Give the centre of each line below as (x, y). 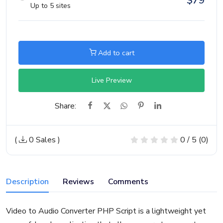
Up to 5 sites (51, 6)
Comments (128, 182)
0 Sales (41, 140)
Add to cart (115, 53)
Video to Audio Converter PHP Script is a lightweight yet (106, 211)
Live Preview (111, 80)
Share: (65, 106)
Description (27, 182)
